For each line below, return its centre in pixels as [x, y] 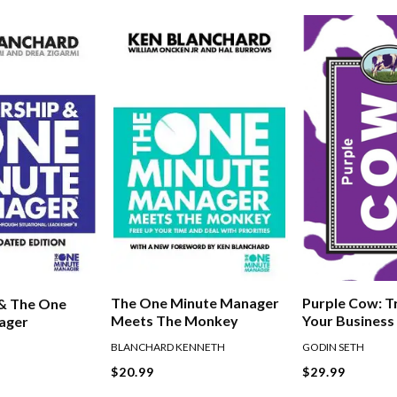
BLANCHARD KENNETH [168, 347]
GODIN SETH [334, 347]
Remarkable [343, 339]
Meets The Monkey [175, 321]
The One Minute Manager [195, 303]
